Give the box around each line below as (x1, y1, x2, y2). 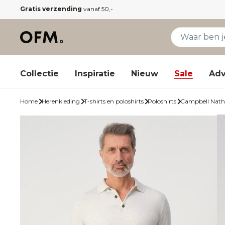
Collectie (20, 68, 59, 78)
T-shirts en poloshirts (84, 97, 144, 105)
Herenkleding (42, 97, 80, 105)
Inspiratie (75, 68, 115, 78)
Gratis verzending (20, 5, 82, 13)
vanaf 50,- (82, 5, 113, 13)
